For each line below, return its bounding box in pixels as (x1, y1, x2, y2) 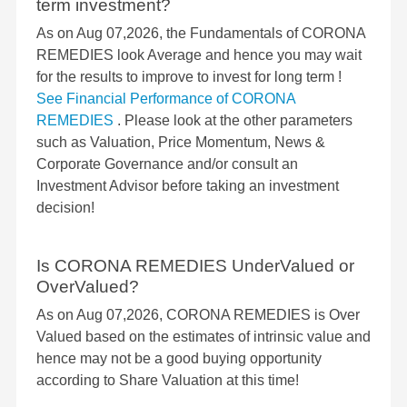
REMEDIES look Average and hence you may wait (36, 47, 362, 64)
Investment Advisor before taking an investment (36, 178, 339, 194)
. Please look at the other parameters (117, 113, 352, 129)
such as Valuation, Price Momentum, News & (36, 134, 325, 151)
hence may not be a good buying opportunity (36, 351, 322, 367)
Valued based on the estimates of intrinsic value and (36, 329, 371, 345)
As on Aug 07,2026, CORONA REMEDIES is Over (36, 307, 360, 323)
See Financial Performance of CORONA (36, 91, 295, 107)
